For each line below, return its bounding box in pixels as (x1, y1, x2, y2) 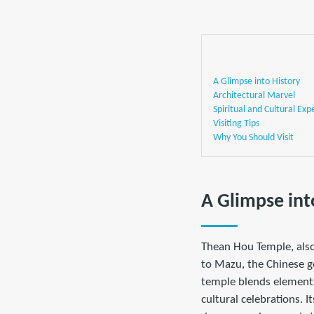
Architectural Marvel (213, 91, 295, 100)
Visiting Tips (213, 119, 259, 128)
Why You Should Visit (213, 133, 294, 142)
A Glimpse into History (213, 77, 300, 86)
